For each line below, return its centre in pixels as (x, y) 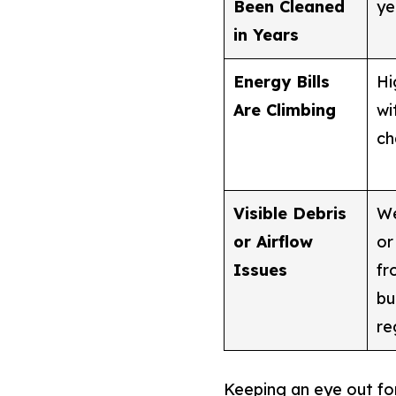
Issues (260, 270)
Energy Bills (281, 81)
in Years (266, 34)
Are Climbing (284, 110)
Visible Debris (289, 213)
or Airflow (273, 241)
